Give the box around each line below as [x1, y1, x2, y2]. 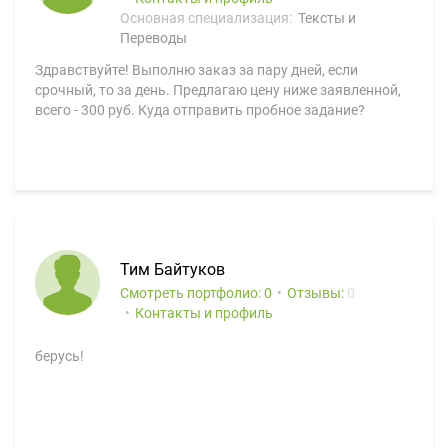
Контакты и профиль [135, 305, 273, 321]
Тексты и [298, 10, 356, 26]
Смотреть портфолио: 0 [120, 285, 272, 301]
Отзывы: [287, 285, 347, 301]
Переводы [120, 30, 187, 46]
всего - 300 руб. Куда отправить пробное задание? [35, 102, 365, 118]
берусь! [35, 348, 84, 364]
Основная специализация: [120, 10, 295, 26]
